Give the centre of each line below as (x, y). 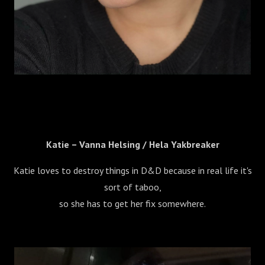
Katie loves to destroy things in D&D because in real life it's (132, 171)
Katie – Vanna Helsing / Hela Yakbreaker (132, 145)
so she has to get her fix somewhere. (132, 204)
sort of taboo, (132, 187)
